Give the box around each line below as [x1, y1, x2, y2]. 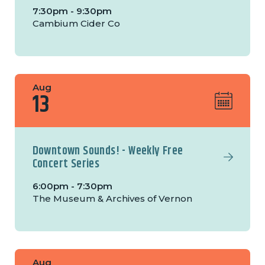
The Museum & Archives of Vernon [32, 193, 192, 205]
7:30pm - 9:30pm [32, 5, 112, 17]
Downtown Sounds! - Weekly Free [32, 142, 183, 161]
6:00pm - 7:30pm [32, 180, 112, 192]
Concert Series [32, 155, 100, 174]
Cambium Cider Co [32, 18, 120, 30]
